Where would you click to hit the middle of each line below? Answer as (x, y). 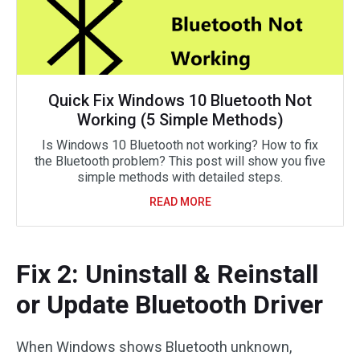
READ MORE (180, 201)
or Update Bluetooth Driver (170, 304)
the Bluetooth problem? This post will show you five (180, 161)
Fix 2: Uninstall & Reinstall (167, 274)
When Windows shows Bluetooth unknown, (154, 346)
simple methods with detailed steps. (180, 177)
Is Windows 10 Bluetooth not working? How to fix (180, 145)
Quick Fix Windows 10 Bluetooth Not (180, 100)
